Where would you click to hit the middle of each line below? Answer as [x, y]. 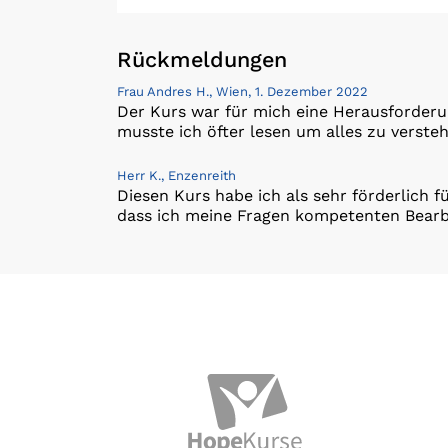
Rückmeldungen [202, 59]
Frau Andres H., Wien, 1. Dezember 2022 [242, 91]
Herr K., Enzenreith [176, 175]
